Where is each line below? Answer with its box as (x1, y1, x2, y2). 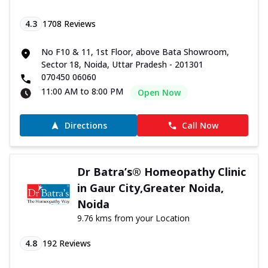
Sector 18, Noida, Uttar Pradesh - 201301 (41, 59, 203, 71)
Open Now (138, 87, 181, 99)
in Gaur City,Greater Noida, (77, 181, 224, 196)
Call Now (181, 120, 218, 132)
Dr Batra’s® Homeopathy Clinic (77, 165, 246, 179)
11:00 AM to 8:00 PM (41, 86, 123, 98)
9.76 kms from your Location (77, 212, 190, 224)
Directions (64, 120, 107, 132)
